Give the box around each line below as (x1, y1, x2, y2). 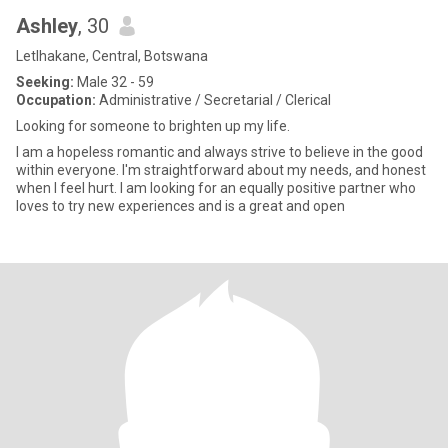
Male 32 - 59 (74, 74, 154, 90)
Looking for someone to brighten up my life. (16, 118, 290, 134)
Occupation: (16, 92, 96, 108)
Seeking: (16, 74, 74, 90)
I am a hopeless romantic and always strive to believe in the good (16, 144, 423, 160)
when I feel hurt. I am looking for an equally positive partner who (16, 180, 416, 196)
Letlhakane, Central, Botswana (16, 48, 208, 64)
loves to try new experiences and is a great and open (16, 198, 345, 214)
